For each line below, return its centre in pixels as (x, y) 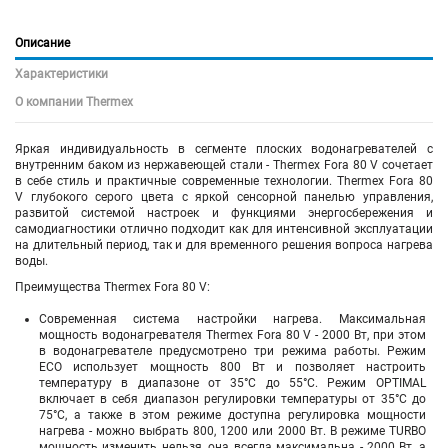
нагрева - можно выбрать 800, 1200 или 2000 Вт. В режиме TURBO (232, 431)
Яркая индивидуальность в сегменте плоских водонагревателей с (224, 148)
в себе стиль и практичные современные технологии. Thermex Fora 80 (224, 180)
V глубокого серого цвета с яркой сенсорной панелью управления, (224, 196)
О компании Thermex (74, 101)
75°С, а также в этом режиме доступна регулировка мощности (232, 415)
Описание (42, 42)
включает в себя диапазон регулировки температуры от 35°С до (232, 399)
